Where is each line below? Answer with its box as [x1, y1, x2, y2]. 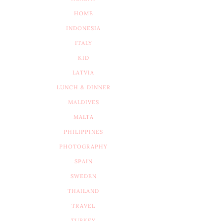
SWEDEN [70, 173, 97, 180]
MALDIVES [68, 99, 99, 106]
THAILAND [68, 187, 100, 194]
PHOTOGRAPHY [59, 143, 108, 150]
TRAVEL [72, 202, 96, 209]
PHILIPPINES [64, 128, 104, 135]
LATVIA [73, 69, 95, 76]
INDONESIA [66, 25, 101, 32]
